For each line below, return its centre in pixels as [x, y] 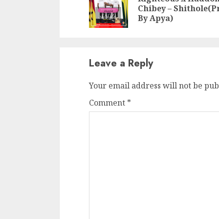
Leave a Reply [121, 63]
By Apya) [155, 18]
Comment [108, 103]
